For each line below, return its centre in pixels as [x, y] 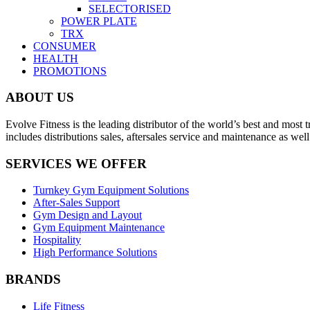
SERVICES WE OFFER [76, 163]
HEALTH [56, 58]
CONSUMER [65, 46]
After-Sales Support [76, 203]
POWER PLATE [99, 21]
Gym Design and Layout [88, 215]
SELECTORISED [130, 8]
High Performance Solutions [95, 253]
